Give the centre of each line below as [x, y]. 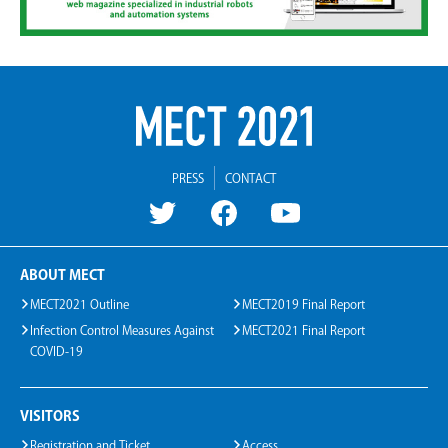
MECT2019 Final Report [304, 304]
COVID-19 [56, 351]
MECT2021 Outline [79, 304]
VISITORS [50, 416]
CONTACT [250, 178]
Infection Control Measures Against [122, 330]
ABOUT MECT [62, 275]
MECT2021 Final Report [304, 330]
